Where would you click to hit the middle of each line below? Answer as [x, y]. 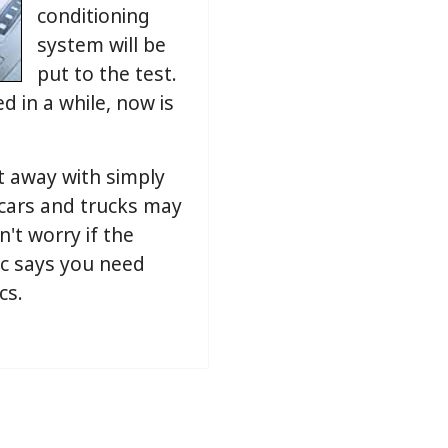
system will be [101, 48]
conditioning [93, 19]
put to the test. [107, 77]
